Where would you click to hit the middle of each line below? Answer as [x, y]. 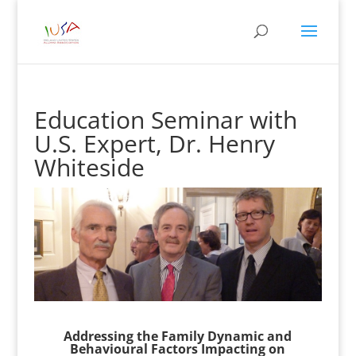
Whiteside [89, 167]
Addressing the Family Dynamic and [178, 336]
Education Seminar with [165, 120]
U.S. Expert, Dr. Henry [154, 143]
